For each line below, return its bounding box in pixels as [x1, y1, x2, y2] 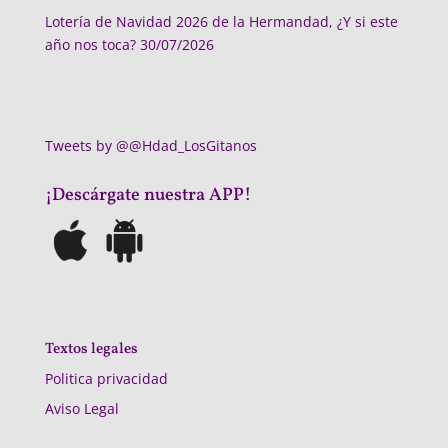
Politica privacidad [44, 369, 168, 389]
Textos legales [44, 339, 138, 361]
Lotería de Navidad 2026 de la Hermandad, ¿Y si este [44, 11, 398, 31]
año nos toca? [44, 34, 136, 54]
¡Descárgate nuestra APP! [44, 183, 251, 209]
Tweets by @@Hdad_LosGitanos [44, 136, 257, 156]
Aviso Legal [44, 399, 119, 419]
